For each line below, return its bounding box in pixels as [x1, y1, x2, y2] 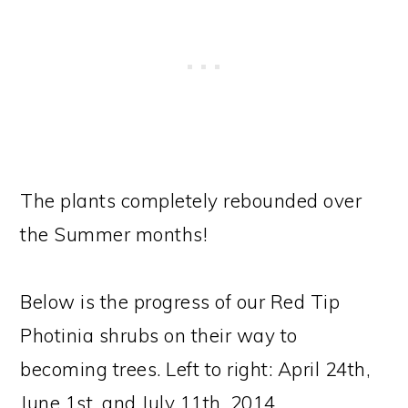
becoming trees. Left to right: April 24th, [20, 357, 371, 382]
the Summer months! [20, 222, 208, 247]
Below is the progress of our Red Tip [20, 290, 341, 314]
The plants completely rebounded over [20, 189, 362, 213]
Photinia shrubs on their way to [20, 323, 298, 348]
